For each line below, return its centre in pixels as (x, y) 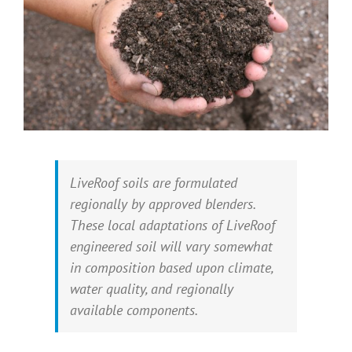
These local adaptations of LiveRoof (172, 225)
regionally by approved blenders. (164, 204)
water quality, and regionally (152, 289)
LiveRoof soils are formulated (154, 183)
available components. (134, 310)
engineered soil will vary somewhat (171, 247)
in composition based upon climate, (171, 268)
